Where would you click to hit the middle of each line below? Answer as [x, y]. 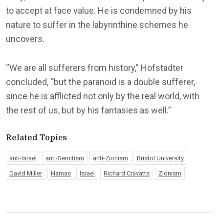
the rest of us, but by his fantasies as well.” [88, 110]
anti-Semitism [65, 158]
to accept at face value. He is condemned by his [99, 10]
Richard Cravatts [127, 173]
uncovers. [25, 39]
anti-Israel [23, 158]
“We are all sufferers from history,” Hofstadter [95, 67]
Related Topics [36, 138]
